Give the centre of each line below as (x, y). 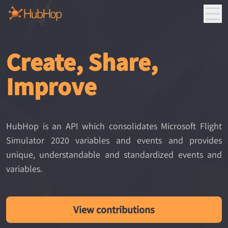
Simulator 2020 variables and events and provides (114, 140)
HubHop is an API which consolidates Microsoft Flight (114, 126)
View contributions (114, 209)
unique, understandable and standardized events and (114, 154)
